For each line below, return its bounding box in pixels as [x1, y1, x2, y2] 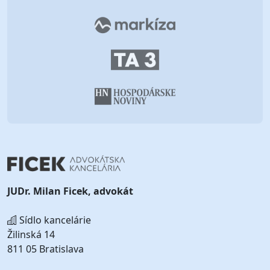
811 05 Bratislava [7, 242, 84, 256]
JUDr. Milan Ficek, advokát [7, 184, 133, 198]
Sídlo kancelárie [17, 213, 91, 227]
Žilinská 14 [7, 228, 55, 242]
